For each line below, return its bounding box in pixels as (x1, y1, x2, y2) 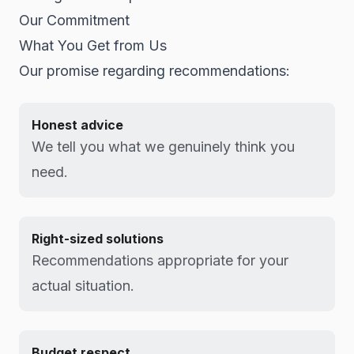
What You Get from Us (19, 37, 167, 54)
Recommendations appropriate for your (32, 252, 288, 269)
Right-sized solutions (32, 231, 164, 247)
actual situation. (32, 277, 134, 294)
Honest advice (32, 117, 123, 133)
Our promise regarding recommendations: (19, 62, 290, 79)
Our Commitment (19, 12, 130, 28)
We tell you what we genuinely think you (32, 138, 295, 155)
